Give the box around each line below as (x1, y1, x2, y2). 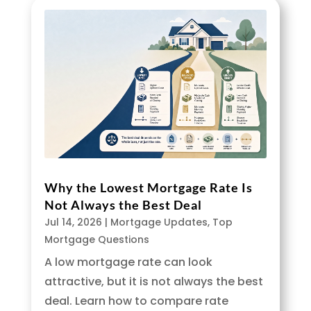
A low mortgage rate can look (44, 254, 212, 271)
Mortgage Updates (110, 215, 208, 230)
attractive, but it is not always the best (44, 274, 263, 290)
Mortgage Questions (44, 233, 149, 247)
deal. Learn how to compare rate (44, 293, 228, 310)
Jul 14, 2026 (44, 215, 102, 230)
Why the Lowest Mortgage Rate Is (44, 180, 253, 196)
